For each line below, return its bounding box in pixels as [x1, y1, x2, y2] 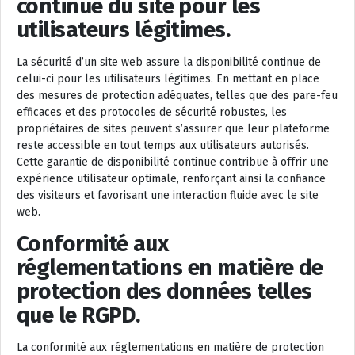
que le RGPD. [17, 302, 140, 329]
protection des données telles [17, 278, 312, 305]
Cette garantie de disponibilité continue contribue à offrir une [17, 155, 329, 170]
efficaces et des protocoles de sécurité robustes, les [17, 105, 287, 120]
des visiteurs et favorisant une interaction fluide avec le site [17, 189, 319, 203]
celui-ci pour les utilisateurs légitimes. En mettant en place [17, 72, 319, 86]
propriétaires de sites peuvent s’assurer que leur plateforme [17, 122, 330, 136]
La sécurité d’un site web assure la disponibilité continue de [17, 55, 321, 70]
